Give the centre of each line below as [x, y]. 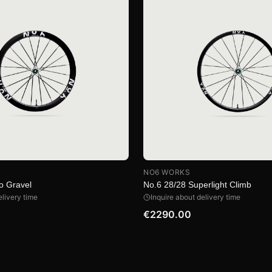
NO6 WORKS [167, 172]
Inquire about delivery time [195, 197]
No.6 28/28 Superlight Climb [197, 185]
